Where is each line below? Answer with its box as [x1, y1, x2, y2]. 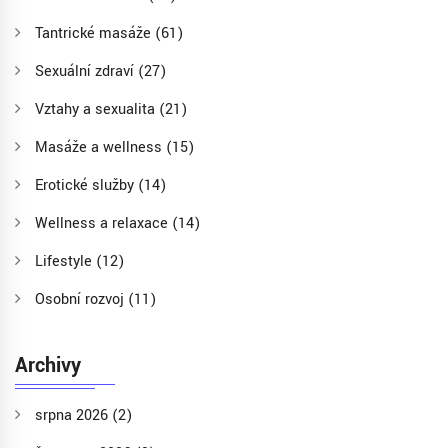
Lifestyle [35, 251, 96, 273]
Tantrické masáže [35, 23, 155, 45]
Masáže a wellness [35, 137, 166, 159]
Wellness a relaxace [35, 213, 172, 235]
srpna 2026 [35, 405, 112, 427]
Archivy [15, 351, 81, 381]
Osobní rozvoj [35, 289, 128, 311]
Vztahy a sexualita [35, 99, 159, 121]
